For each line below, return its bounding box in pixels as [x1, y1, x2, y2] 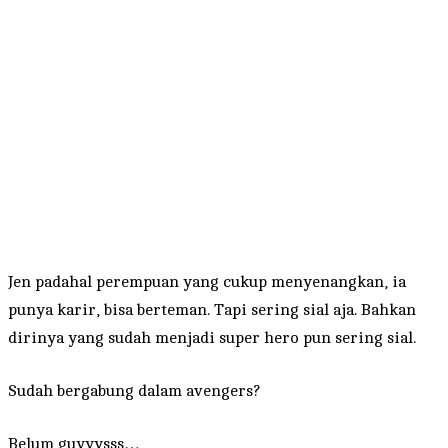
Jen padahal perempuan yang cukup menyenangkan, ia [8, 272, 406, 291]
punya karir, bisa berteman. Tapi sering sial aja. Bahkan [8, 300, 416, 319]
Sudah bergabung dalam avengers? [8, 381, 260, 400]
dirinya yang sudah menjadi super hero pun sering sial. [8, 328, 416, 347]
